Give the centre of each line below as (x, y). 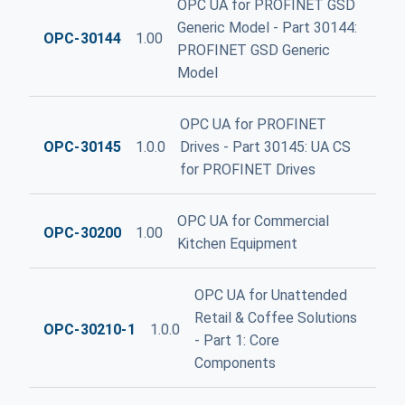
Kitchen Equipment (238, 244)
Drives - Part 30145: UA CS (266, 147)
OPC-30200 (83, 232)
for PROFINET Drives (248, 170)
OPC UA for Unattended (270, 296)
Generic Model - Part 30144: (268, 27)
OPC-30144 (83, 39)
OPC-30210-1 (89, 329)
